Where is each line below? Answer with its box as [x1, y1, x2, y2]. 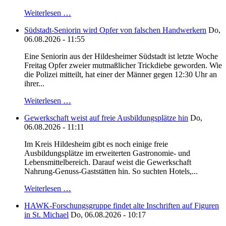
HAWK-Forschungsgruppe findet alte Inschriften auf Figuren [24, 201, 219, 210]
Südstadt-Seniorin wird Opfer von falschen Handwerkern [24, 26, 206, 35]
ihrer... [24, 79, 44, 88]
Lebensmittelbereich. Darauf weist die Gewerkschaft [24, 158, 191, 167]
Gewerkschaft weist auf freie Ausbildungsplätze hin [24, 114, 188, 123]
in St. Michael [24, 210, 69, 219]
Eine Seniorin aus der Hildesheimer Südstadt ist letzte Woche [24, 52, 218, 61]
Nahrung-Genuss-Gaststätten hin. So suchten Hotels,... [24, 167, 198, 176]
